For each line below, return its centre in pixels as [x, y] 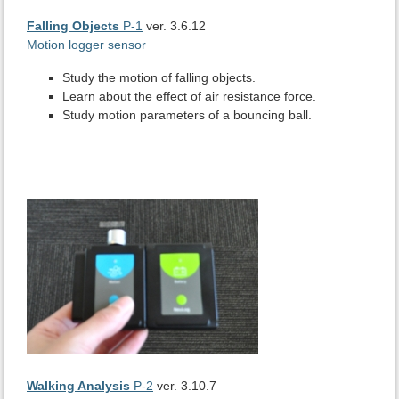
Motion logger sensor [86, 45]
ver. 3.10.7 [185, 386]
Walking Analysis [78, 386]
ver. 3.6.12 [174, 26]
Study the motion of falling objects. [159, 78]
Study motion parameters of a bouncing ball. [187, 115]
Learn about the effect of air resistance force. [189, 97]
